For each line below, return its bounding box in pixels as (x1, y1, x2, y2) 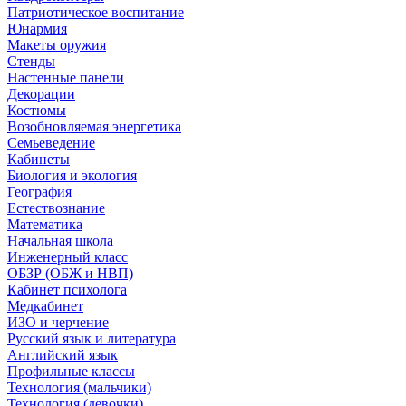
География (7, 184, 72, 199)
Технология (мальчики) (7, 380, 151, 395)
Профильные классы (7, 363, 135, 379)
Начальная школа (7, 233, 113, 248)
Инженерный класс (7, 249, 128, 265)
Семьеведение (7, 135, 95, 150)
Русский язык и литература (7, 331, 176, 346)
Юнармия (7, 21, 67, 36)
